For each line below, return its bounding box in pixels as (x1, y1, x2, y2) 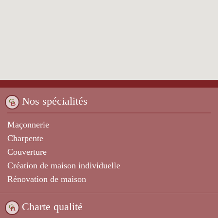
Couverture (7, 147, 47, 157)
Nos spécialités (22, 95, 88, 108)
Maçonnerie (7, 120, 49, 130)
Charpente (7, 133, 43, 144)
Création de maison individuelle (7, 161, 120, 171)
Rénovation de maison (7, 174, 86, 184)
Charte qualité (22, 200, 83, 213)
